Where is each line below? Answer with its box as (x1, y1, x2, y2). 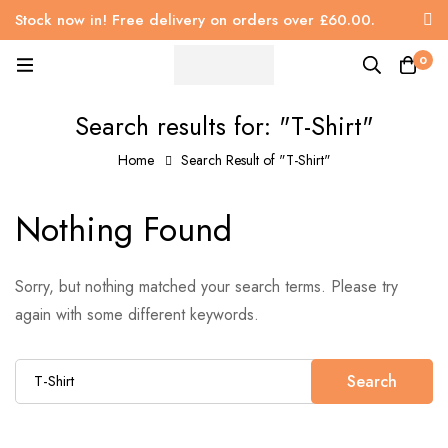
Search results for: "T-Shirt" (74, 108, 374, 145)
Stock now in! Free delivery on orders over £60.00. (15, 9, 375, 31)
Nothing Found (15, 205, 232, 255)
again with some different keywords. (15, 303, 259, 327)
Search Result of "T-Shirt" (180, 150, 331, 171)
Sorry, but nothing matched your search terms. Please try (15, 275, 398, 299)
